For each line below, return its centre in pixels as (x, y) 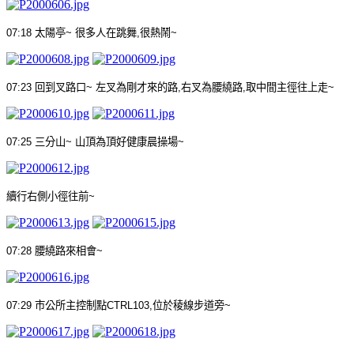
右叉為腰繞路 (212, 87)
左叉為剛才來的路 (137, 87)
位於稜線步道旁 (188, 305)
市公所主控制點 (71, 305)
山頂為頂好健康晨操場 (126, 141)
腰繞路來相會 (66, 250)
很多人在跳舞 (106, 32)
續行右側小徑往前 (47, 196)
